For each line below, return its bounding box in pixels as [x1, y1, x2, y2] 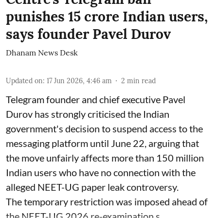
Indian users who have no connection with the [6, 166, 196, 179]
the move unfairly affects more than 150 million [6, 152, 204, 164]
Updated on [6, 76, 43, 86]
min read [127, 76, 156, 86]
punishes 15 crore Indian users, [6, 8, 208, 26]
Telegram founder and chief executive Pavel [6, 93, 185, 106]
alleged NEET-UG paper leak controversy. [6, 181, 179, 193]
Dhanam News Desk [6, 48, 78, 58]
